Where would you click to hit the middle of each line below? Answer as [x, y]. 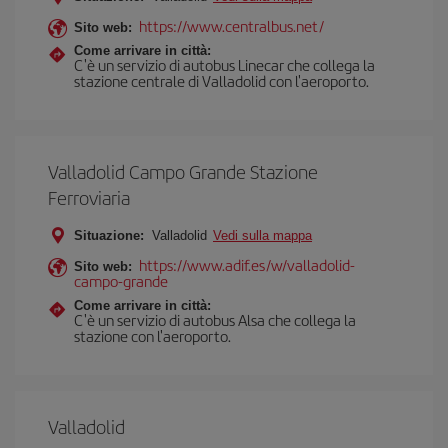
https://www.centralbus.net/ [231, 25]
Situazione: [109, 235]
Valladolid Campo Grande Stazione [183, 171]
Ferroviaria [89, 197]
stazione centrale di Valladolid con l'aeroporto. [221, 80]
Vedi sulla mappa [262, 235]
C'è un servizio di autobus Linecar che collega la [224, 64]
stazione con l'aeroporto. [152, 335]
